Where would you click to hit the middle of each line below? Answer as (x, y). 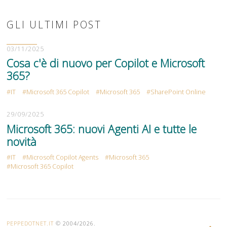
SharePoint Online (178, 92)
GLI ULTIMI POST (54, 24)
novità (22, 141)
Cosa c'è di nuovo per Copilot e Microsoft (106, 63)
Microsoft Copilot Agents (63, 158)
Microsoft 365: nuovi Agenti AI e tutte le (102, 129)
